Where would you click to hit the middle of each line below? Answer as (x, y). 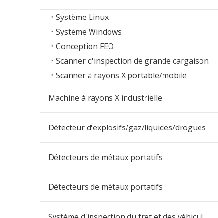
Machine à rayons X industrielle (105, 98)
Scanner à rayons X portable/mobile (121, 75)
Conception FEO (85, 46)
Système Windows (89, 32)
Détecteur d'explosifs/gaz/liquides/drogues (127, 127)
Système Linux (82, 17)
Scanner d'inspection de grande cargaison (132, 61)
